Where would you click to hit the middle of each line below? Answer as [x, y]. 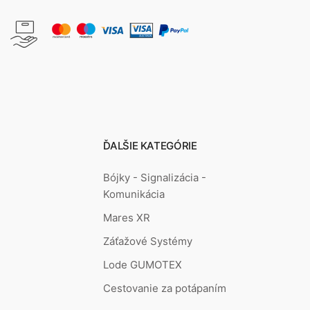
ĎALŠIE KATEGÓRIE [150, 145]
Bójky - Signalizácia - [155, 178]
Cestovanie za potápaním [165, 289]
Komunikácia [134, 194]
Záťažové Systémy [148, 241]
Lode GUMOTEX [143, 265]
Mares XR [127, 218]
